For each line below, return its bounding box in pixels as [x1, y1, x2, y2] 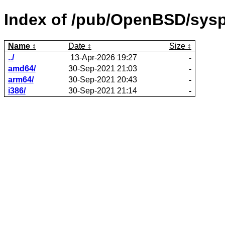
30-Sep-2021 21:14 [68, 86, 137, 95]
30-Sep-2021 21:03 [68, 64, 137, 73]
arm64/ [8, 75, 34, 84]
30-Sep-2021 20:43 [68, 75, 137, 84]
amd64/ [8, 64, 36, 73]
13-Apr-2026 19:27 [70, 53, 137, 62]
